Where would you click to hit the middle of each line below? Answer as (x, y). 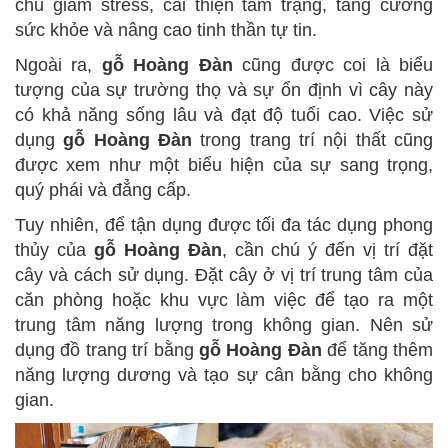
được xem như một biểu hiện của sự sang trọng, (224, 165)
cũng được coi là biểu (333, 65)
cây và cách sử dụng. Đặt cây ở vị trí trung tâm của (224, 275)
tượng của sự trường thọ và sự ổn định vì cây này (224, 90)
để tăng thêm (377, 350)
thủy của (54, 250)
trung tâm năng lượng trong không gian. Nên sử (224, 325)
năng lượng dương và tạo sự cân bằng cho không (224, 375)
